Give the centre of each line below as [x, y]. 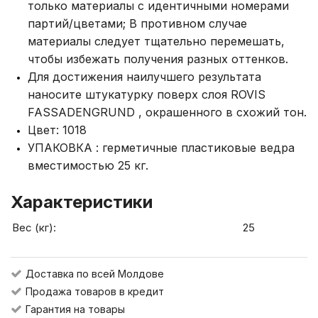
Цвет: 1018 [57, 130]
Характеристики [82, 202]
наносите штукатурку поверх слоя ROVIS [147, 94]
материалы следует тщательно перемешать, [156, 41]
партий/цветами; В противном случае [137, 23]
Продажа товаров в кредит [95, 291]
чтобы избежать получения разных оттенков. [158, 59]
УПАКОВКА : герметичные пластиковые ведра [161, 148]
